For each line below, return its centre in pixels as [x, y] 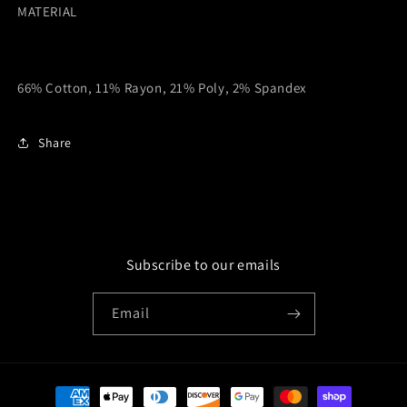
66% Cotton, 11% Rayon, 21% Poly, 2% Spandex [162, 88]
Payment [58, 389]
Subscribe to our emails [203, 265]
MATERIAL [47, 12]
